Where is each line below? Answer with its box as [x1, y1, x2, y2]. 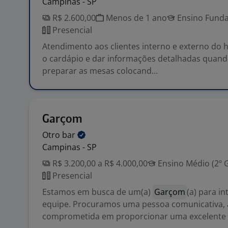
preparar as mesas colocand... [42, 65, 158, 76]
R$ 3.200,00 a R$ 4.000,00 [50, 158, 148, 169]
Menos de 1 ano [104, 12, 167, 23]
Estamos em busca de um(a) [42, 186, 153, 197]
